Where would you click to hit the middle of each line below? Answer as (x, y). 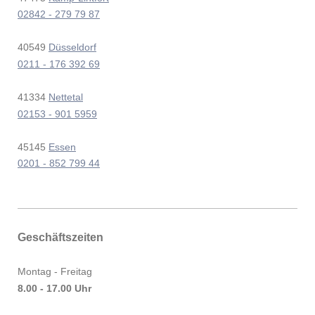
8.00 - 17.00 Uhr (54, 288)
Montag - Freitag (55, 272)
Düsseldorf (72, 47)
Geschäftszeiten (60, 237)
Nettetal (66, 97)
